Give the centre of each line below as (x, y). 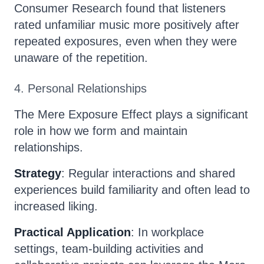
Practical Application (72, 232)
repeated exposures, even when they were (126, 41)
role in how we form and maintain (101, 131)
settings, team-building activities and (109, 249)
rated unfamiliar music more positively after (127, 25)
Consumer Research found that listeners (120, 8)
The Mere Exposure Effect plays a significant (131, 114)
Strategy (38, 173)
